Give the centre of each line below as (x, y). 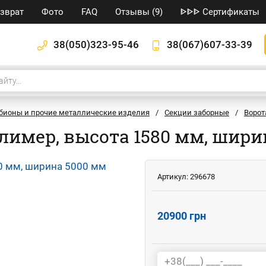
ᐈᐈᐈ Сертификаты (220, 12)
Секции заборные (197, 113)
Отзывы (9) (139, 12)
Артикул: (174, 177)
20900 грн (182, 216)
